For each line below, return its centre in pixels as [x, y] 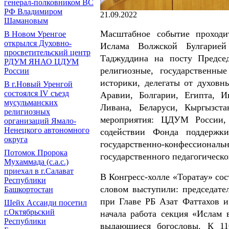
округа [16, 139]
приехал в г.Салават [39, 171]
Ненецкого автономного [47, 130]
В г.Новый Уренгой [38, 84]
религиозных [27, 112]
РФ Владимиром [33, 12]
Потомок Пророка [36, 153]
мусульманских [31, 102]
